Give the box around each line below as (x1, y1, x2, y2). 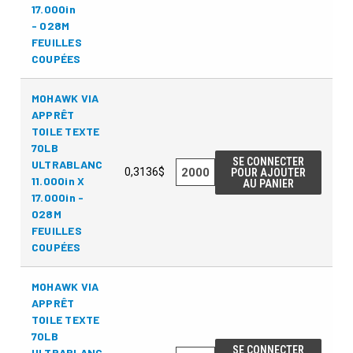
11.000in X (31, 173, 85, 188)
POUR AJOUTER (231, 165, 307, 179)
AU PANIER (243, 176, 295, 190)
